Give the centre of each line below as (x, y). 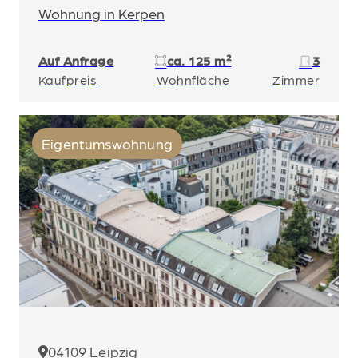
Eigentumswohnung (107, 143)
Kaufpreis (68, 80)
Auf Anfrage (76, 60)
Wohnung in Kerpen (101, 13)
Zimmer (296, 80)
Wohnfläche (193, 80)
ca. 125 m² (199, 60)
